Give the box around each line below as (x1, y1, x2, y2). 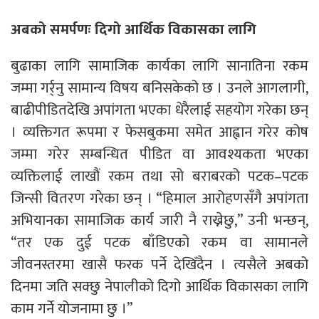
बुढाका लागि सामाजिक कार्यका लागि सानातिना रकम (11, 53, 308, 78)
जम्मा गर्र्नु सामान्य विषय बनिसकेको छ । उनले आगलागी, (11, 75, 308, 100)
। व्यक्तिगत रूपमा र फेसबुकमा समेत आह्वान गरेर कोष (11, 119, 308, 145)
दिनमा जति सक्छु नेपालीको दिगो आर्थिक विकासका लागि (11, 273, 308, 299)
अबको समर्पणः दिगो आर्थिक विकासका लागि (11, 16, 260, 42)
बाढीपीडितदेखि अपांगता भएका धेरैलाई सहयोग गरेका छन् (11, 97, 308, 122)
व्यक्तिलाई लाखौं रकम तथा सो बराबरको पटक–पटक (11, 163, 308, 189)
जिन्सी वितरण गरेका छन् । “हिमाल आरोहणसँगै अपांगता (11, 185, 308, 211)
